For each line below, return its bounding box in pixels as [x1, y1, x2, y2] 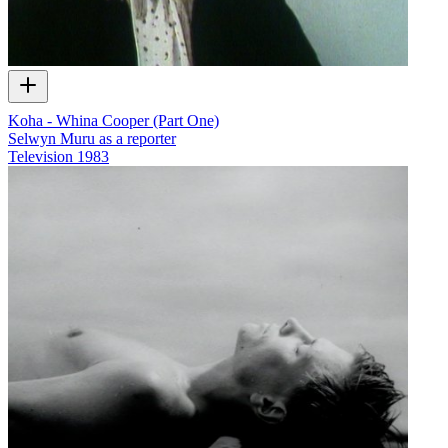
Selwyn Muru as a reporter [8, 129, 176, 147]
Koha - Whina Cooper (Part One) [8, 111, 219, 129]
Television [8, 147, 73, 165]
